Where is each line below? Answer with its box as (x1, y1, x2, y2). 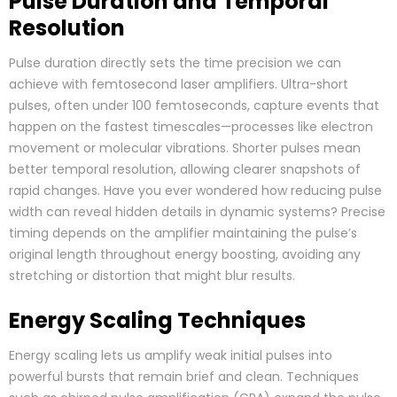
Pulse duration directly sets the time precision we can (9, 54, 341, 73)
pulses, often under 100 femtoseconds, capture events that (9, 97, 379, 115)
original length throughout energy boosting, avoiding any (9, 245, 361, 264)
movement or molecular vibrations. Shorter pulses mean (9, 139, 361, 158)
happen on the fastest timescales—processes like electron (9, 118, 373, 136)
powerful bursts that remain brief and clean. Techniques (9, 368, 359, 386)
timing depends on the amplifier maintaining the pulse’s (9, 224, 357, 243)
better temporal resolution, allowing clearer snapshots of (9, 160, 361, 179)
